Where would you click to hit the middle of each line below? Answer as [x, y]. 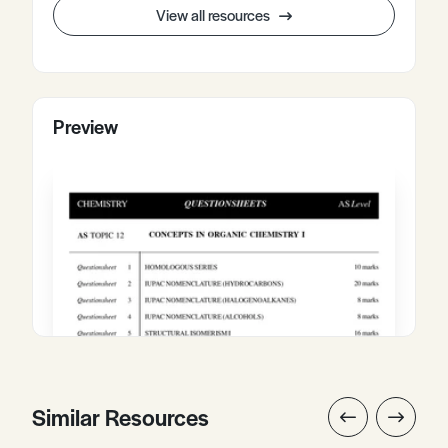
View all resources [214, 14]
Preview [85, 126]
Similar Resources [120, 416]
